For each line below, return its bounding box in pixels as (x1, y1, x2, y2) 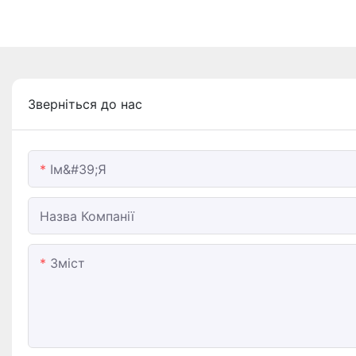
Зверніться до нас (28, 96, 142, 113)
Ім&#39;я (50, 161, 106, 178)
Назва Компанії (40, 208, 134, 225)
